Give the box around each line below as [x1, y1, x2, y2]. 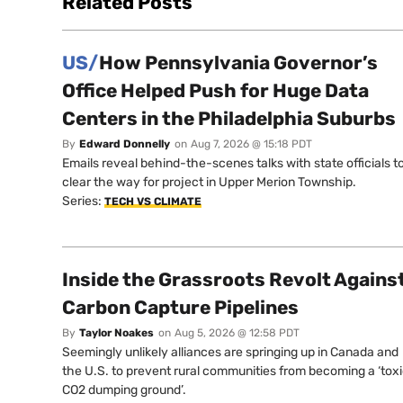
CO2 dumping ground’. [62, 381, 186, 398]
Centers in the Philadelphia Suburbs [62, 106, 396, 130]
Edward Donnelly [79, 137, 170, 150]
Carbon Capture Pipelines [62, 295, 299, 318]
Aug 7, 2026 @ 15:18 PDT [191, 137, 312, 150]
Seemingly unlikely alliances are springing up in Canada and [62, 344, 399, 360]
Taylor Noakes [79, 326, 154, 339]
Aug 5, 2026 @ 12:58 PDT [175, 326, 300, 339]
